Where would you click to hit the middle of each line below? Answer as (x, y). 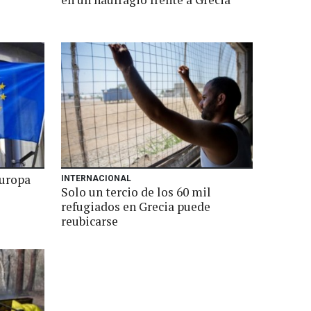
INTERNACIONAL (96, 178)
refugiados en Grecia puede (136, 207)
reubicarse (90, 221)
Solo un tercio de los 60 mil (136, 192)
